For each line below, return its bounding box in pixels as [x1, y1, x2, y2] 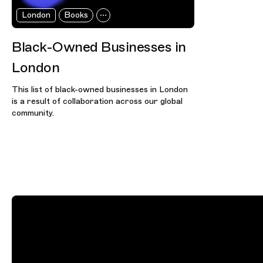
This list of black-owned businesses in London [12, 84, 188, 95]
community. [12, 107, 54, 118]
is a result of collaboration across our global [12, 96, 183, 106]
